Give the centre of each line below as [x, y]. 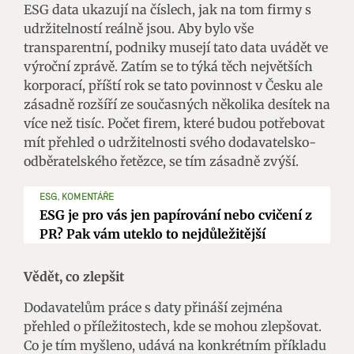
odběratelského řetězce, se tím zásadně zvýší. [161, 161]
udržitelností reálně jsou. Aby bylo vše [139, 28]
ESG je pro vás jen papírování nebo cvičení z [176, 215]
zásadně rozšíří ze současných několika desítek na [177, 104]
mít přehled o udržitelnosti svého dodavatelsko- [170, 142]
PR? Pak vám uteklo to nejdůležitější [153, 233]
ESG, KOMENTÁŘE [77, 196]
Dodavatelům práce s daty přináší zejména [153, 307]
